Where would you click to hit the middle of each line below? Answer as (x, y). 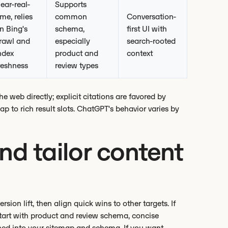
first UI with (147, 29)
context (140, 53)
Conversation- (152, 17)
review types (77, 65)
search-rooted (151, 41)
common (71, 17)
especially (73, 41)
